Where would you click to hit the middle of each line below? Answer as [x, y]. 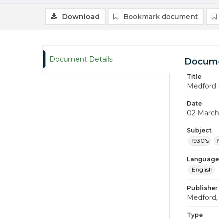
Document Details [81, 59]
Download [81, 17]
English [202, 169]
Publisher [202, 188]
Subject [199, 130]
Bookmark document [161, 17]
